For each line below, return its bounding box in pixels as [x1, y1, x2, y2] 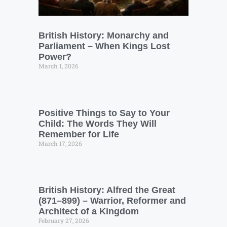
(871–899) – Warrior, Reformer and [39, 196, 186, 206]
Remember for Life [39, 129, 119, 139]
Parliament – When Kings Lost [39, 41, 170, 52]
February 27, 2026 [39, 216, 89, 225]
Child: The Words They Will [39, 118, 157, 129]
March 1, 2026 [39, 62, 79, 70]
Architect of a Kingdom [39, 206, 139, 217]
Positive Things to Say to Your [39, 107, 170, 118]
